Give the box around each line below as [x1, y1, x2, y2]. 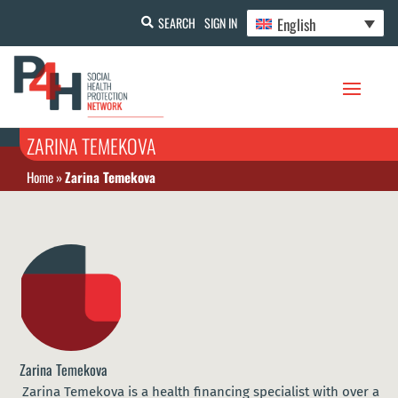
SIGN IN [203, 12, 237, 32]
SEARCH [157, 12, 195, 32]
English [277, 12, 317, 36]
